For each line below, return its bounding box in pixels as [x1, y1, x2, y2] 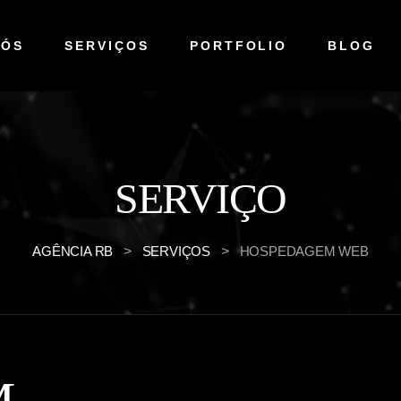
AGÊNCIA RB [32, 243, 114, 259]
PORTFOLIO [189, 38, 288, 53]
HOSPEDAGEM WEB [239, 243, 369, 259]
